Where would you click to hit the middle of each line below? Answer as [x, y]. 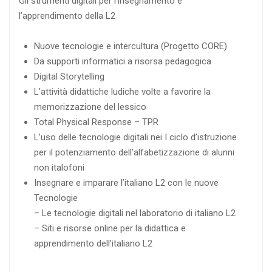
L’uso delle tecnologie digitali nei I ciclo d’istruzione [135, 137]
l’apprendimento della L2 [67, 15]
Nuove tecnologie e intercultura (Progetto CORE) [131, 46]
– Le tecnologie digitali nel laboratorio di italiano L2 [135, 213]
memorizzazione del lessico [90, 107]
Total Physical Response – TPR [96, 122]
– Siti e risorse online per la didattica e [110, 228]
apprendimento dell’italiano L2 [93, 243]
